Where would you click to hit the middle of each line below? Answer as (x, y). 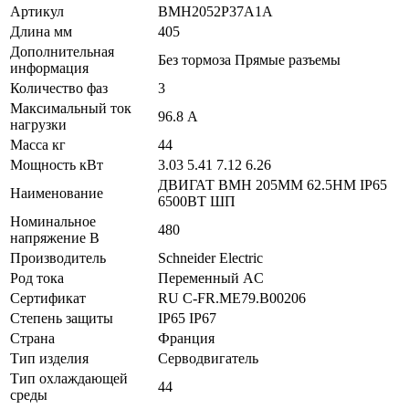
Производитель (58, 257)
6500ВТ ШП (197, 201)
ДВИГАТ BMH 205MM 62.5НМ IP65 (273, 184)
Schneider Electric (210, 257)
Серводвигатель (208, 358)
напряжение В (55, 237)
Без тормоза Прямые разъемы (249, 59)
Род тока (37, 278)
